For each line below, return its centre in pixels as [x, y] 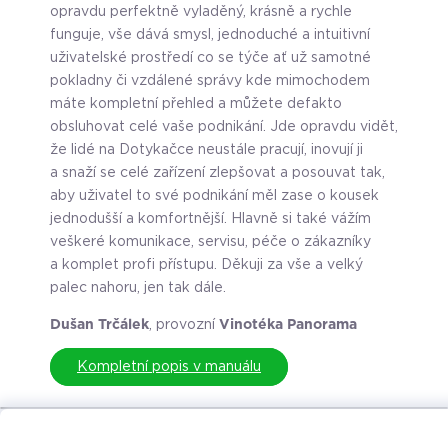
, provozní [184, 325]
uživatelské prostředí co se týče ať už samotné [210, 58]
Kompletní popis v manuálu [169, 367]
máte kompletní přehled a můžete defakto [196, 104]
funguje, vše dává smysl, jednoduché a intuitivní [210, 35]
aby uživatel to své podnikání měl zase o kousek [214, 196]
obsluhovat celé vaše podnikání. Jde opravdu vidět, [224, 127]
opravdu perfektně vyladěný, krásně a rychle [201, 12]
